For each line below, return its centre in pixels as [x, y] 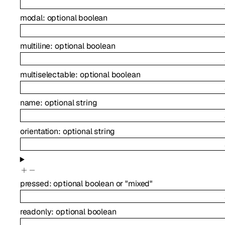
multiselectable [48, 74]
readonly [36, 212]
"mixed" [139, 183]
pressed [34, 183]
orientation [39, 131]
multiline [35, 46]
